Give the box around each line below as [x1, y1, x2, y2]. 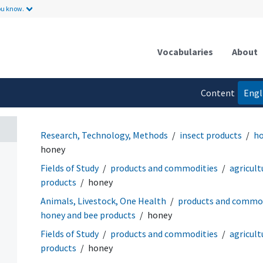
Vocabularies [157, 45, 213, 58]
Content [200, 86, 235, 99]
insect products [180, 129, 242, 141]
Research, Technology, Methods [41, 129, 168, 141]
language [197, 110, 235, 122]
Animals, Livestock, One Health [41, 194, 166, 207]
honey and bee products [41, 208, 136, 221]
